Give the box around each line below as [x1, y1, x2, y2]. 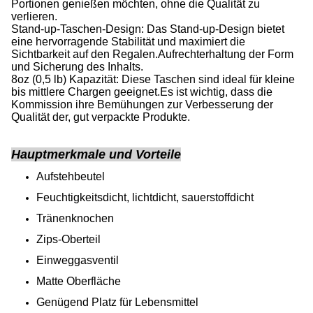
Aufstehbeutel [36, 170, 105, 182]
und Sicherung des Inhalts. [11, 61, 143, 73]
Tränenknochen [36, 212, 114, 224]
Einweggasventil [36, 254, 119, 266]
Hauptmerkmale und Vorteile [11, 147, 181, 161]
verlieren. [11, 10, 57, 22]
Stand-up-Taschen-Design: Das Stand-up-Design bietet [11, 23, 284, 35]
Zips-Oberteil [36, 233, 101, 245]
